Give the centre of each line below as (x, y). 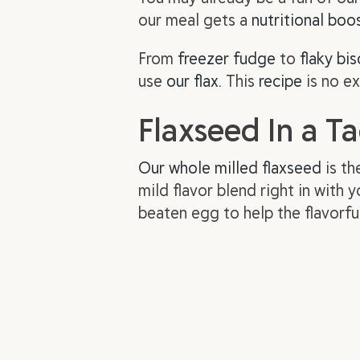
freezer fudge (227, 57)
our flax (192, 80)
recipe (280, 80)
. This (239, 80)
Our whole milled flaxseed (230, 167)
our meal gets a (195, 19)
